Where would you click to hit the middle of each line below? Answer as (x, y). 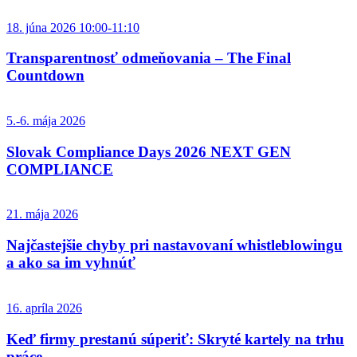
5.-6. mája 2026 (46, 120)
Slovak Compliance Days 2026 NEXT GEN (149, 151)
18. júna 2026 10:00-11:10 (73, 27)
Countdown (45, 76)
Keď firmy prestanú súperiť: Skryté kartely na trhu (175, 339)
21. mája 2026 (42, 214)
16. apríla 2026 (44, 308)
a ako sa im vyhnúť (71, 263)
